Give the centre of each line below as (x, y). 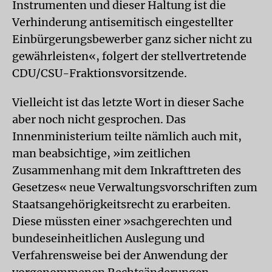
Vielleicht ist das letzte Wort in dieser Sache (128, 102)
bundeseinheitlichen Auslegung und (108, 238)
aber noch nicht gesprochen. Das (99, 119)
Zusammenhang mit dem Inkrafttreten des (127, 170)
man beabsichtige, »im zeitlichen (101, 153)
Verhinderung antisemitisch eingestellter (123, 22)
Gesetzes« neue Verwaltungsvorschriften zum (135, 187)
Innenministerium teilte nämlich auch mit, (127, 136)
